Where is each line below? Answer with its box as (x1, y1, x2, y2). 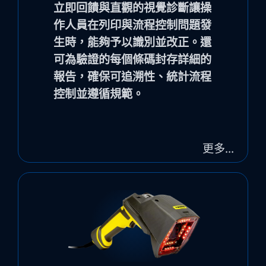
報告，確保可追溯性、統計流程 (53, 68, 211, 84)
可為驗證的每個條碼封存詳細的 (53, 50, 211, 67)
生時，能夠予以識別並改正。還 (53, 33, 211, 50)
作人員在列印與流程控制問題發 (53, 16, 211, 33)
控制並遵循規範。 (53, 85, 144, 102)
